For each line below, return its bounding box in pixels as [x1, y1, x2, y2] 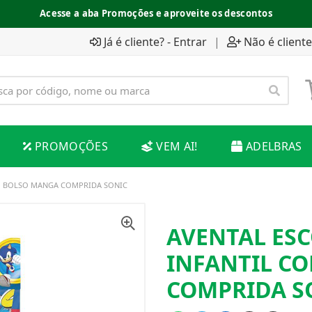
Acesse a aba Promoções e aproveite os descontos [39, 7, 273, 19]
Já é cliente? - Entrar [104, 33, 207, 49]
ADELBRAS [245, 139, 302, 154]
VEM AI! [156, 139, 198, 154]
